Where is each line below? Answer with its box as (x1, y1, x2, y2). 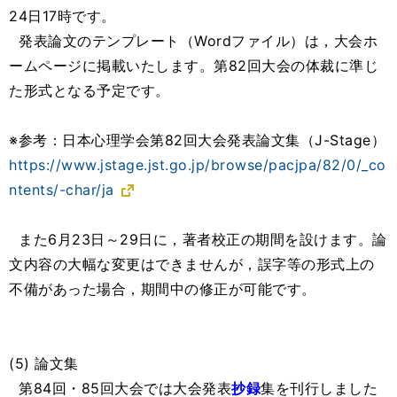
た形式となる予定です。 (9, 82, 170, 100)
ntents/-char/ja (9, 181, 114, 199)
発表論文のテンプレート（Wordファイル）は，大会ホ (9, 32, 378, 51)
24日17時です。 (9, 7, 116, 26)
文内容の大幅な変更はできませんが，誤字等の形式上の (9, 255, 375, 274)
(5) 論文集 (9, 354, 79, 373)
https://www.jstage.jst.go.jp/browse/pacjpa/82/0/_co (9, 156, 386, 175)
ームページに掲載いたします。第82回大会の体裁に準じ (9, 57, 378, 75)
